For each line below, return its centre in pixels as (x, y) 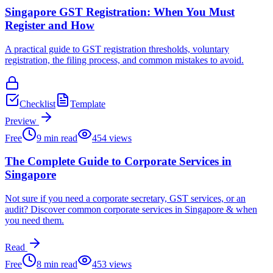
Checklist (37, 104)
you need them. (34, 220)
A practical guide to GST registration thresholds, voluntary (117, 49)
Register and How (50, 25)
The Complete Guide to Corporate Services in (118, 161)
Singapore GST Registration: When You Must (120, 12)
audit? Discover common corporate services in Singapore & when (131, 209)
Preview (21, 121)
